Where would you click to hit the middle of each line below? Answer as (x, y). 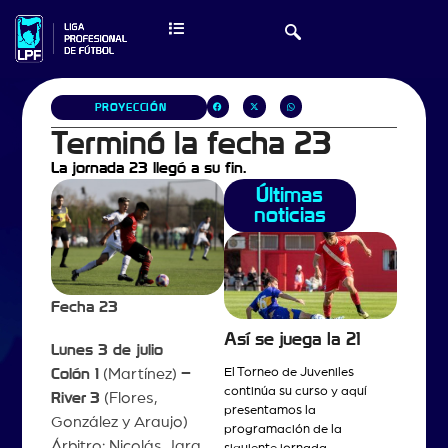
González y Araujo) (119, 421)
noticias (289, 215)
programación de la (283, 429)
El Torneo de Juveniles (289, 372)
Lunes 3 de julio (106, 349)
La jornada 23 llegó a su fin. (148, 167)
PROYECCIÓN (131, 108)
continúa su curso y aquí (295, 391)
